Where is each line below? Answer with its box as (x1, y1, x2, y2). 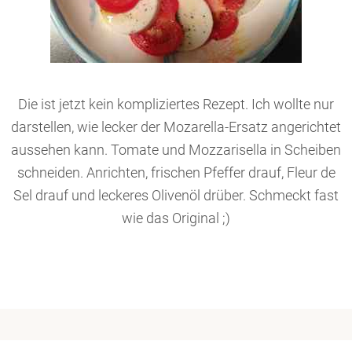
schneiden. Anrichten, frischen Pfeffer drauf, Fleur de (16, 165, 335, 181)
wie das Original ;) (122, 211, 230, 226)
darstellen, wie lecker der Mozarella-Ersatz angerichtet (11, 119, 341, 135)
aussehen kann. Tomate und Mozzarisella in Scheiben (11, 142, 341, 158)
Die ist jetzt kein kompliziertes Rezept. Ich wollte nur (18, 97, 334, 112)
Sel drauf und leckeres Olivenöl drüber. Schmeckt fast (13, 188, 339, 203)
